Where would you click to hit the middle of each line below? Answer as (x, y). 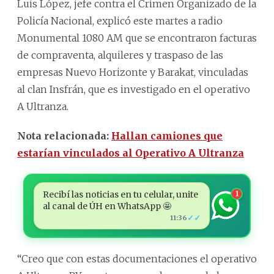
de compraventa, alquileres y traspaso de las (120, 55)
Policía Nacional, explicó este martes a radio (120, 20)
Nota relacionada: (64, 135)
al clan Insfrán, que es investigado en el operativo (134, 89)
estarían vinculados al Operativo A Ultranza (131, 153)
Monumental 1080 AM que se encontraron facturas (137, 38)
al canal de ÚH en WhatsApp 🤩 (107, 206)
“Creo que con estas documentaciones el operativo (137, 258)
